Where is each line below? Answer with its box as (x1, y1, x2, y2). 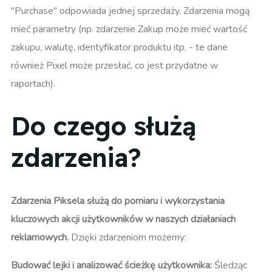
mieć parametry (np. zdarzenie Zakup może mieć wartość (11, 22, 247, 36)
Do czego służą (11, 110, 195, 143)
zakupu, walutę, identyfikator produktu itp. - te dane (11, 40, 228, 54)
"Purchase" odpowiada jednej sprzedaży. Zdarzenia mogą (11, 4, 250, 18)
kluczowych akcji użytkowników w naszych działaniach (11, 212, 236, 226)
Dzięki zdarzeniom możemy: (69, 230, 186, 244)
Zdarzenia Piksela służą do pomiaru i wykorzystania (11, 194, 225, 208)
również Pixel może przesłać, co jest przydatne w (11, 58, 218, 72)
